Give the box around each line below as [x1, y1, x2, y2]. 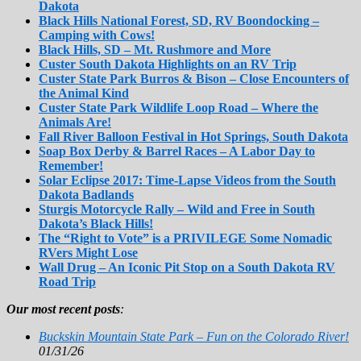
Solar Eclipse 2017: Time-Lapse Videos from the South [39, 172, 336, 187]
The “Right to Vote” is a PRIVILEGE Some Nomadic [39, 230, 332, 245]
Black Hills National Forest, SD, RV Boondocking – [39, 13, 319, 27]
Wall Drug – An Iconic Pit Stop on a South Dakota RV [39, 259, 335, 274]
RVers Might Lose [39, 245, 138, 259]
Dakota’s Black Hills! [39, 216, 153, 230]
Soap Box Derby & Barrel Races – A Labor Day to [39, 143, 315, 158]
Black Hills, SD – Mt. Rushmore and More [39, 42, 271, 56]
